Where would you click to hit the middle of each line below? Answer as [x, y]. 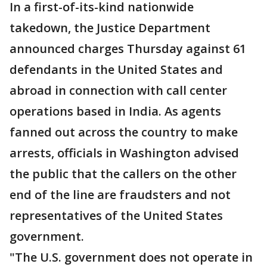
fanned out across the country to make [124, 132]
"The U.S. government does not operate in [131, 257]
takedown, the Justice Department [110, 28]
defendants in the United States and [116, 69]
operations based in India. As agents [115, 111]
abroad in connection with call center [118, 90]
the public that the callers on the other [123, 174]
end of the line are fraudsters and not [120, 195]
